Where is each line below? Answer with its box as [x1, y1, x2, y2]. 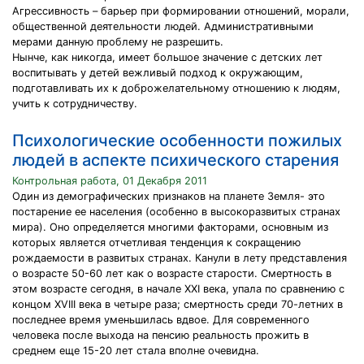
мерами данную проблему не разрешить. [12, 36, 223, 48]
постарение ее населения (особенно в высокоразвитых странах [12, 206, 340, 218]
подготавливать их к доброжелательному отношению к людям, [12, 82, 340, 94]
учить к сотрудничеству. [12, 97, 137, 110]
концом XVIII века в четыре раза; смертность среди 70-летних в [12, 298, 343, 310]
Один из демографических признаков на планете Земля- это [12, 190, 325, 202]
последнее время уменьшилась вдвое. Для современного [12, 314, 310, 326]
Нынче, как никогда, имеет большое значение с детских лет [12, 51, 323, 63]
